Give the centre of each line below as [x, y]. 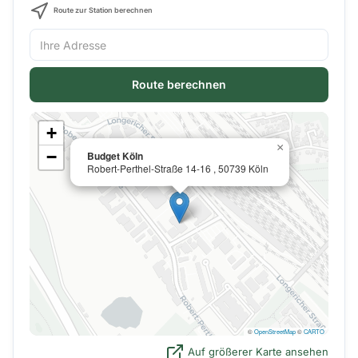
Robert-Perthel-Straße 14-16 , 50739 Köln [178, 168]
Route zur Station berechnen [102, 10]
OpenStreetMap [275, 331]
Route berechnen [179, 84]
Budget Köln [115, 156]
